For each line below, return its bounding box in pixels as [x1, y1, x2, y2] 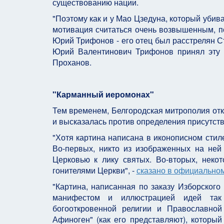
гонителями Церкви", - [52, 164, 136, 176]
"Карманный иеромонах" [52, 88, 154, 100]
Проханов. [52, 56, 91, 68]
